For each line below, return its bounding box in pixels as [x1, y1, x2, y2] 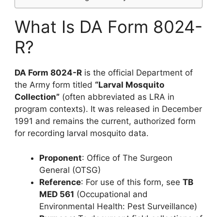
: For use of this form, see [81, 177, 183, 187]
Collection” [15, 92, 60, 102]
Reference [39, 177, 81, 187]
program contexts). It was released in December [15, 104, 202, 114]
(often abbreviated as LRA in [60, 92, 174, 102]
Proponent [39, 153, 82, 163]
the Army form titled [15, 80, 95, 90]
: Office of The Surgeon [82, 153, 172, 163]
